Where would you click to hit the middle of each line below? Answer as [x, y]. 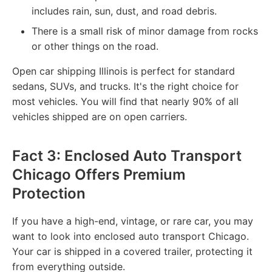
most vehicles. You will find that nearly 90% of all [125, 101]
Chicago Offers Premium [99, 174]
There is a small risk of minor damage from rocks [145, 31]
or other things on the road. [95, 46]
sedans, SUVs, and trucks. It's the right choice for [125, 86]
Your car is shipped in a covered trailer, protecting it [132, 251]
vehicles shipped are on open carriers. [100, 116]
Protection [49, 193]
